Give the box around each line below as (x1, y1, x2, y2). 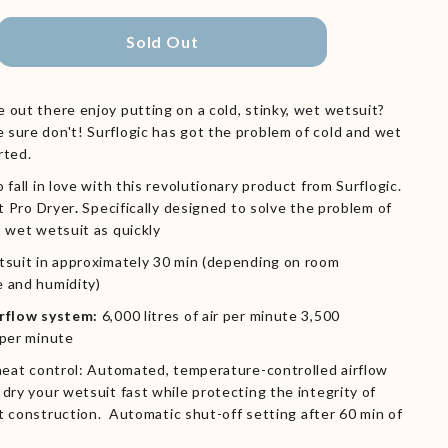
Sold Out (125, 31, 199, 51)
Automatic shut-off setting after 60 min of (108, 404, 403, 422)
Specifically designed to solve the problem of (82, 198, 392, 216)
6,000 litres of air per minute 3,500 (101, 306, 340, 324)
